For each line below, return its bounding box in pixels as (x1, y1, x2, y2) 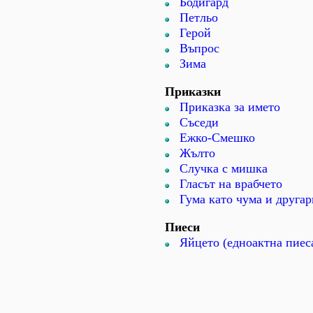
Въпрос (180, 41, 219, 55)
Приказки (165, 85, 221, 99)
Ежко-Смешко (180, 131, 255, 145)
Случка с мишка (180, 161, 268, 175)
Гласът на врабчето (180, 177, 282, 191)
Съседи (180, 115, 219, 129)
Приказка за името (180, 100, 280, 114)
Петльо (180, 10, 218, 24)
